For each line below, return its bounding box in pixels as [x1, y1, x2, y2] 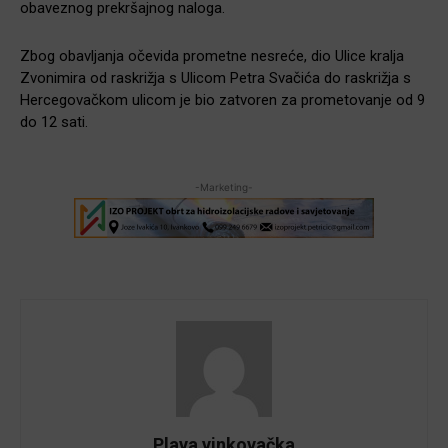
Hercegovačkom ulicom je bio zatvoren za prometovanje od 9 [20, 90, 425, 109]
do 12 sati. [20, 112, 88, 131]
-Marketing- [195, 180, 253, 193]
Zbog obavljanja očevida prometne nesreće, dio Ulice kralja [20, 46, 404, 65]
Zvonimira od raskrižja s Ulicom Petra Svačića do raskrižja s [20, 68, 411, 87]
